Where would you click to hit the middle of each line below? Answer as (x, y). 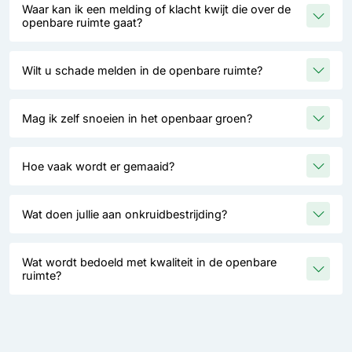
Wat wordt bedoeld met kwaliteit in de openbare (149, 262)
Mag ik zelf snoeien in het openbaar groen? (137, 118)
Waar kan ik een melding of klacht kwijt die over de (156, 9)
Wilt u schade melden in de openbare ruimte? (142, 70)
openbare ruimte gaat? (82, 22)
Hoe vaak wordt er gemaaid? (98, 166)
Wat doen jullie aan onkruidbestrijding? (125, 214)
